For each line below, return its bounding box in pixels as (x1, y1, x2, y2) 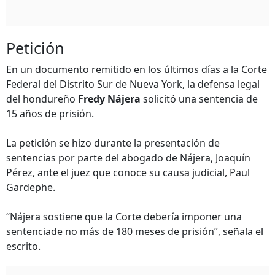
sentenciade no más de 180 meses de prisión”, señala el (6, 225, 263, 238)
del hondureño (6, 92, 78, 106)
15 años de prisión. (6, 107, 94, 120)
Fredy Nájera (78, 92, 141, 106)
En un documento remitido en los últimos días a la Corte (6, 63, 267, 76)
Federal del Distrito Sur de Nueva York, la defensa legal (6, 77, 260, 91)
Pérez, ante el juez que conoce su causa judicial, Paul (6, 166, 250, 179)
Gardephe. (6, 180, 55, 194)
